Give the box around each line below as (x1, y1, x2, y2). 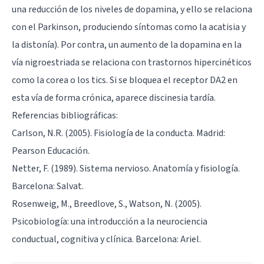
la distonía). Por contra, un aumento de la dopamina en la (12, 38, 242, 51)
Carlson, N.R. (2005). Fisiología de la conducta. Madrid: (12, 126, 225, 140)
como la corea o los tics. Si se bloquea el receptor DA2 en (12, 73, 237, 87)
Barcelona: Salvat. (12, 179, 84, 193)
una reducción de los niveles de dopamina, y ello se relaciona (12, 2, 252, 16)
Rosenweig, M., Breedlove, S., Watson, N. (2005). (12, 197, 202, 210)
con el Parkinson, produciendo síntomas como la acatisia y (12, 20, 246, 34)
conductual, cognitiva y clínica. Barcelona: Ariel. (12, 232, 201, 246)
